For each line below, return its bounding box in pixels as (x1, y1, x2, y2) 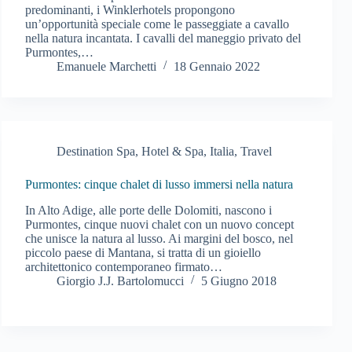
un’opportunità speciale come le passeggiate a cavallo (25, 16, 290, 31)
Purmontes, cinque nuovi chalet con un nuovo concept (25, 217, 295, 231)
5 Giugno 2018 (201, 273, 277, 288)
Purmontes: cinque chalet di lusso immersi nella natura (25, 177, 294, 191)
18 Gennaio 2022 (174, 59, 261, 73)
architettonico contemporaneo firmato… (25, 259, 223, 273)
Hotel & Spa (141, 144, 204, 158)
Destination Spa (57, 144, 136, 158)
